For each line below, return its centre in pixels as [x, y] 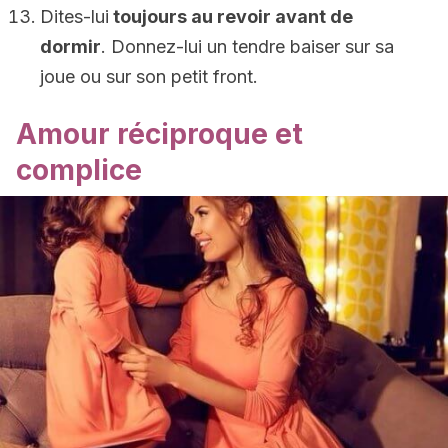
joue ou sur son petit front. [149, 76]
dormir [70, 46]
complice [79, 170]
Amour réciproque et [159, 134]
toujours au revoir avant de [231, 16]
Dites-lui [74, 16]
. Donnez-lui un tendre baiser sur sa [247, 46]
